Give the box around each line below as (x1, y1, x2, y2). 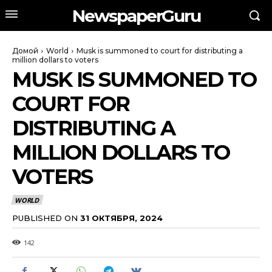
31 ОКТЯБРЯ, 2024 (80, 212, 163, 223)
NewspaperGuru (72, 5, 200, 26)
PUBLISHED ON (12, 212, 78, 223)
